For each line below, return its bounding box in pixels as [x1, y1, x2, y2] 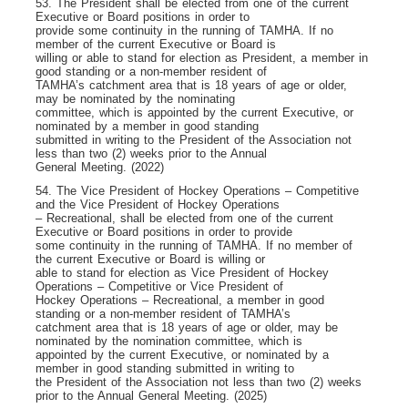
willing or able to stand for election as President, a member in [36, 50, 368, 65]
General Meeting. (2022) [36, 159, 164, 174]
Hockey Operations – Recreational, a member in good [36, 292, 324, 307]
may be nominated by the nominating [36, 91, 235, 106]
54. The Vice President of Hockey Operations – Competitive [36, 183, 359, 198]
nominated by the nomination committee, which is [36, 333, 302, 348]
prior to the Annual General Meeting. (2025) [36, 388, 267, 403]
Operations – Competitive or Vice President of [36, 279, 283, 293]
